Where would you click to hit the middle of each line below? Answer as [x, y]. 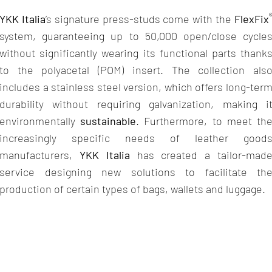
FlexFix [252, 19]
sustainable [108, 121]
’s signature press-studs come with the [140, 19]
